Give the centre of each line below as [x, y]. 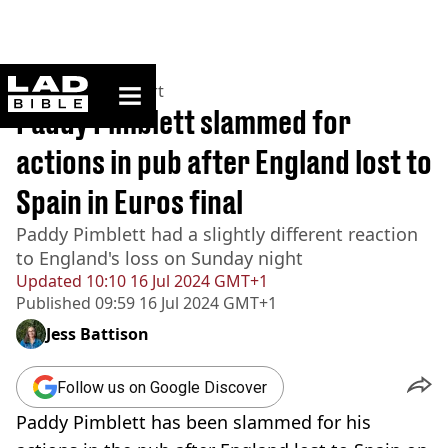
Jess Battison [97, 334]
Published [53, 303]
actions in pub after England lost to [224, 162]
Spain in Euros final [129, 202]
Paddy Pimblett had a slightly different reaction [217, 234]
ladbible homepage [147, 83]
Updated [49, 281]
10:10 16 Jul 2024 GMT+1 [175, 281]
